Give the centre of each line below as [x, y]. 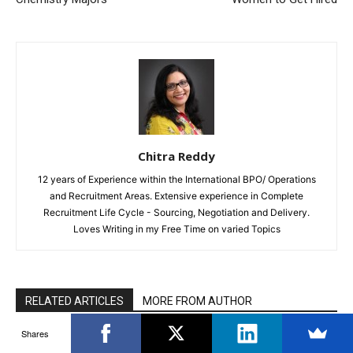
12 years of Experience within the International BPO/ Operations [176, 179]
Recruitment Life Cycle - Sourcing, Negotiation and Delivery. [176, 212]
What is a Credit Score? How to [196, 342]
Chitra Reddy [176, 156]
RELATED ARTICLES [74, 301]
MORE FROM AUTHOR [197, 301]
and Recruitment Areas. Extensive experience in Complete [176, 195]
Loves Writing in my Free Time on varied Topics [176, 229]
